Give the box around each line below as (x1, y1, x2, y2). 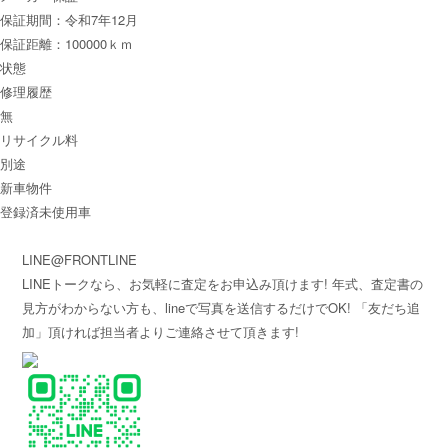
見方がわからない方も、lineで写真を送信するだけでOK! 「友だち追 (22, 298, 421, 317)
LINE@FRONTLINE (22, 250, 138, 269)
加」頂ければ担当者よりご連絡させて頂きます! (22, 322, 300, 341)
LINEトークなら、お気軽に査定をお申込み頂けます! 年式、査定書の (22, 274, 424, 293)
